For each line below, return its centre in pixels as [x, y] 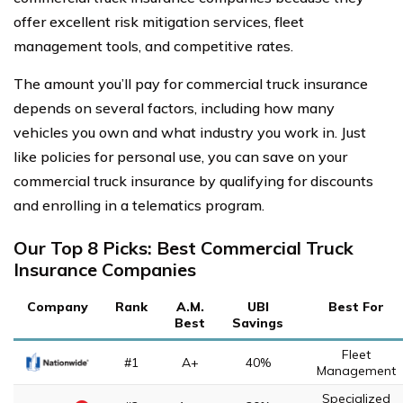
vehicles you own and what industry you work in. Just [190, 132]
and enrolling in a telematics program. [139, 205]
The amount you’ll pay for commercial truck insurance [191, 84]
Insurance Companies [105, 269]
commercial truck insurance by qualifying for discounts [193, 181]
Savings [258, 323]
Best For [356, 307]
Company [58, 307]
